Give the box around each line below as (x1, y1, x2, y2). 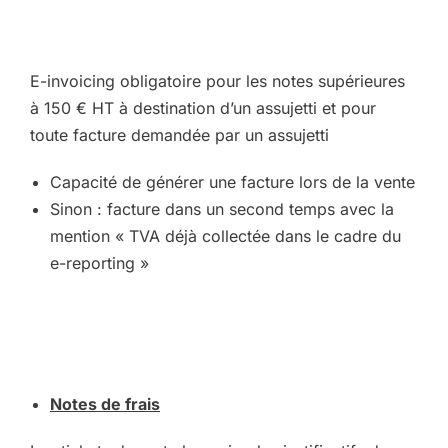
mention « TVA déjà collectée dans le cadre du (50, 226, 401, 246)
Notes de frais (50, 394, 160, 414)
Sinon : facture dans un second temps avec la (50, 199, 394, 219)
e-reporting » (50, 253, 149, 273)
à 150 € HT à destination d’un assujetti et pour (30, 98, 376, 118)
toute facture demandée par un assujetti (30, 125, 329, 145)
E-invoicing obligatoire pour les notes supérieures (30, 71, 405, 91)
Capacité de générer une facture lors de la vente (50, 172, 415, 192)
